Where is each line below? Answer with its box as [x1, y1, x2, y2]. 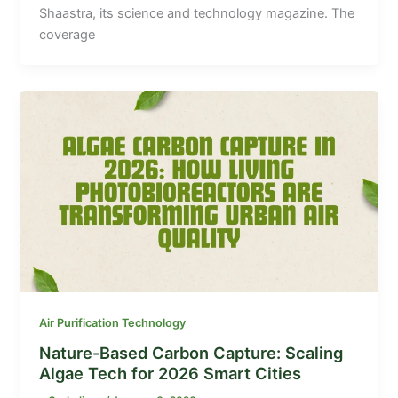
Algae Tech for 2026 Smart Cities [39, 363, 302, 384]
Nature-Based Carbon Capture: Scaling [39, 343, 344, 363]
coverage [39, 27, 96, 44]
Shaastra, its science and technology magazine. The [39, 5, 355, 22]
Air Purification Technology [39, 315, 187, 330]
